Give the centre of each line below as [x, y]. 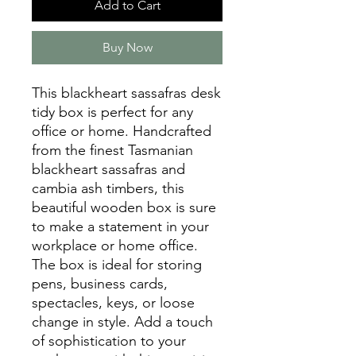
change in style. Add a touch [122, 321]
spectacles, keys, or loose [113, 302]
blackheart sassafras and [108, 169]
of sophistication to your [109, 341]
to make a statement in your [120, 226]
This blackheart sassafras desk [126, 93]
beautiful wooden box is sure [124, 207]
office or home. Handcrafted [122, 131]
